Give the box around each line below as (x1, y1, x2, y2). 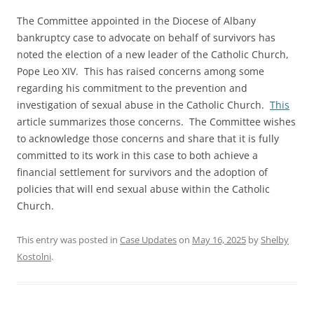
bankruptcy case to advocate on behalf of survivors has (17, 31, 275, 45)
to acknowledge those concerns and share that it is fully (17, 132, 279, 146)
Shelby (261, 233, 289, 247)
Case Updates (120, 233, 177, 247)
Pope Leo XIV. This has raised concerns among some (17, 64, 264, 78)
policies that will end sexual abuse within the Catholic (17, 182, 270, 196)
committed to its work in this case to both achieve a (17, 149, 258, 163)
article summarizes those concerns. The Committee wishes (17, 115, 296, 129)
